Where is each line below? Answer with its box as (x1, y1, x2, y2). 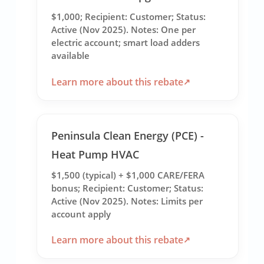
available (51, 49, 90, 62)
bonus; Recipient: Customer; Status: (51, 181, 204, 194)
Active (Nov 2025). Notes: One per (51, 24, 196, 36)
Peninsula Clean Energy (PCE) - (51, 128, 204, 143)
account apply (51, 207, 111, 220)
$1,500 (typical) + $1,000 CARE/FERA (51, 169, 205, 181)
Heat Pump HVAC (51, 147, 140, 161)
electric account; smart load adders (51, 37, 200, 49)
